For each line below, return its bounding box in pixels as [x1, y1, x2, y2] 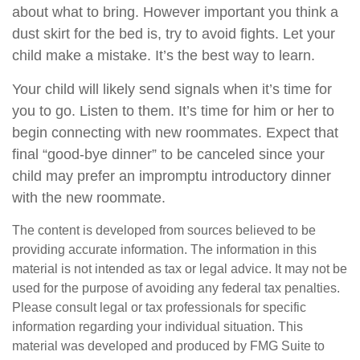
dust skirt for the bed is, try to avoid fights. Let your [12, 26, 335, 42]
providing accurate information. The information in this [12, 243, 317, 256]
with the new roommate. [12, 190, 166, 206]
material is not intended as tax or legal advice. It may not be [12, 262, 347, 276]
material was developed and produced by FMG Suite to [12, 339, 325, 353]
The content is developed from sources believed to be [12, 223, 316, 237]
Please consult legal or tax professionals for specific [12, 301, 306, 314]
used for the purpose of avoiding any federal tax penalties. [12, 281, 340, 295]
